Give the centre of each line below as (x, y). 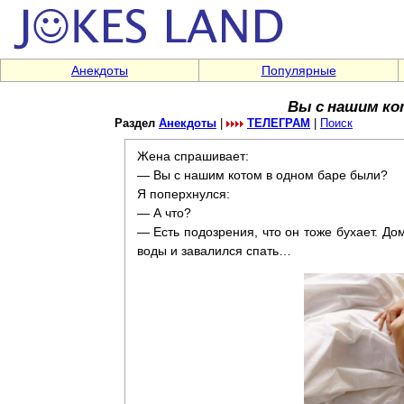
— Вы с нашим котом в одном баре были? (262, 175)
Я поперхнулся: (183, 194)
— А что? (164, 213)
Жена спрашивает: (193, 156)
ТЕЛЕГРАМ (279, 124)
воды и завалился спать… (214, 251)
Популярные (298, 70)
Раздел (137, 124)
